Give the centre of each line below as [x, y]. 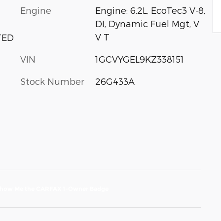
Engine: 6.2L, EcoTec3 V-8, [150, 10]
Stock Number [52, 81]
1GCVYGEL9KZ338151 [139, 59]
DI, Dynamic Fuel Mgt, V [147, 23]
